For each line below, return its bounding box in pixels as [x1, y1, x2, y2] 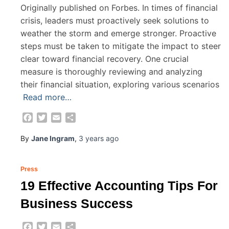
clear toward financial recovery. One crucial [20, 53, 189, 64]
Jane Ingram [31, 134, 75, 143]
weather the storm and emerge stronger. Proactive [20, 28, 216, 38]
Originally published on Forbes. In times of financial [20, 2, 218, 13]
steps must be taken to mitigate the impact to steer [20, 40, 221, 51]
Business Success [20, 196, 133, 211]
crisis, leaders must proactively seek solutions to [20, 15, 209, 26]
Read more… [23, 91, 72, 102]
